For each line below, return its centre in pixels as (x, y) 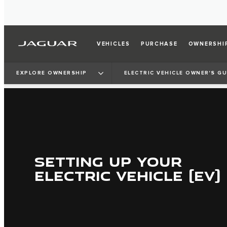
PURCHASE (159, 44)
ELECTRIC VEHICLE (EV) (128, 176)
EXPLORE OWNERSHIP (52, 73)
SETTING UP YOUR (108, 162)
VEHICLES (113, 44)
